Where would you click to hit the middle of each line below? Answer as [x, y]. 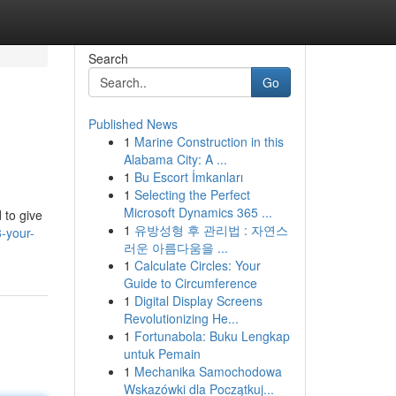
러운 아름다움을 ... [175, 247]
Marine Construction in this [209, 141]
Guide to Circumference [190, 283]
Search [108, 58]
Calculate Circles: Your [197, 265]
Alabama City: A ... [175, 159]
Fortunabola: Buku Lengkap [212, 336]
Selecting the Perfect [192, 194]
